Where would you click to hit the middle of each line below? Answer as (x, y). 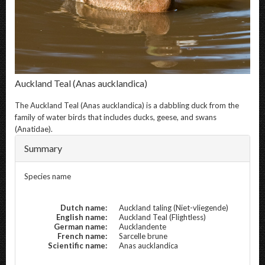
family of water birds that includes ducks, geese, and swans (116, 117)
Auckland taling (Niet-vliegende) (174, 207)
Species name (48, 176)
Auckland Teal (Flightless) (162, 217)
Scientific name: (77, 245)
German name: (80, 226)
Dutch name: (84, 207)
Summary (43, 148)
